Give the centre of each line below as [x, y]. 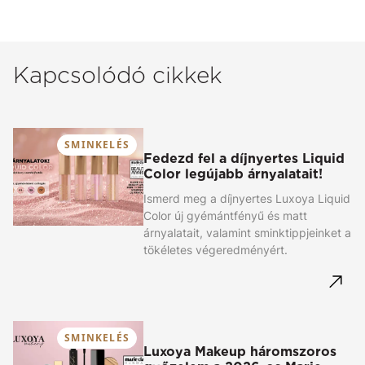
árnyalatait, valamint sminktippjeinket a [247, 233]
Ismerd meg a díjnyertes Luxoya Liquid [247, 199]
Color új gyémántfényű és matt [225, 216]
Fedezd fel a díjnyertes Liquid [244, 159]
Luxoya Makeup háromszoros [240, 352]
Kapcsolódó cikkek [118, 75]
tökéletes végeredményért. [215, 250]
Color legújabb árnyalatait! [233, 174]
